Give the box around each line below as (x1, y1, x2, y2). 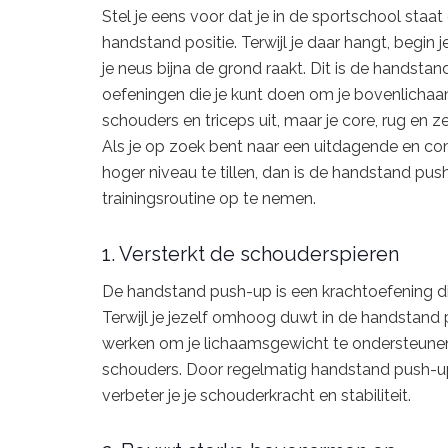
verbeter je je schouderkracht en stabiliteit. (102, 385, 411, 405)
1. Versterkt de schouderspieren (102, 241, 399, 266)
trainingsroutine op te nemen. (102, 189, 316, 209)
